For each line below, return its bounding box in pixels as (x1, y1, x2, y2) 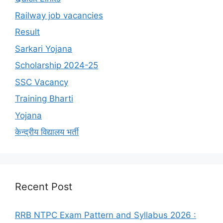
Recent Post (15, 181, 72, 193)
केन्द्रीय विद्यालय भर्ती (15, 127, 79, 137)
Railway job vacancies (15, 10, 103, 20)
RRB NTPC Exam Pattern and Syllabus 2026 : (15, 210, 196, 221)
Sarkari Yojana (15, 43, 72, 54)
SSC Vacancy (15, 77, 68, 87)
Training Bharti (15, 94, 73, 104)
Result (15, 27, 40, 37)
